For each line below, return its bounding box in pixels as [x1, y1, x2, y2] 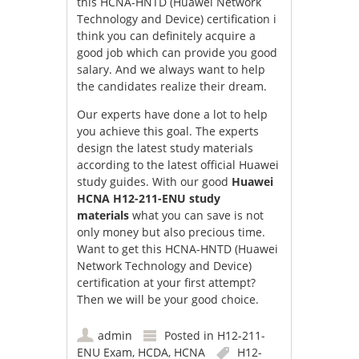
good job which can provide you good [77, 45, 278, 61]
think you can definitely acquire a [77, 28, 256, 44]
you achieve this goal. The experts [77, 123, 260, 139]
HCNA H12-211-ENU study [77, 191, 221, 207]
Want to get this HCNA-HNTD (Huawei [77, 241, 279, 257]
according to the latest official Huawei [77, 157, 280, 173]
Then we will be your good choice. [77, 292, 260, 308]
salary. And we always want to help [77, 62, 266, 78]
